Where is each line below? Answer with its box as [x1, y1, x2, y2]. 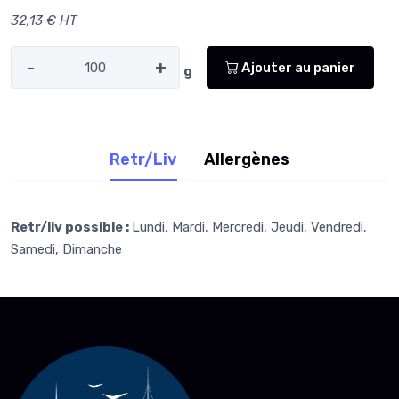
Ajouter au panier [239, 59, 355, 76]
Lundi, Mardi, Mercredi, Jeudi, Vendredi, [132, 219, 367, 236]
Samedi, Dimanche [11, 241, 122, 258]
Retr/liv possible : [11, 219, 132, 236]
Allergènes [204, 150, 289, 170]
